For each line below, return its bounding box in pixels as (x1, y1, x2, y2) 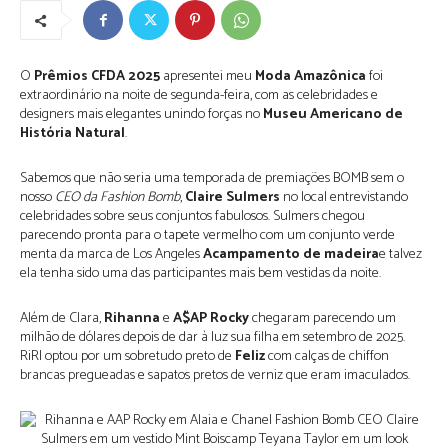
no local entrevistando (280, 186, 408, 209)
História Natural (20, 122, 125, 145)
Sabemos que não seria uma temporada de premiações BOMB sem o (20, 167, 404, 190)
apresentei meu (160, 65, 255, 88)
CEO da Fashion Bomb (55, 186, 180, 209)
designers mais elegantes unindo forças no (20, 103, 263, 126)
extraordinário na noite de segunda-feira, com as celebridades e (20, 84, 378, 107)
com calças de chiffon (265, 345, 389, 368)
